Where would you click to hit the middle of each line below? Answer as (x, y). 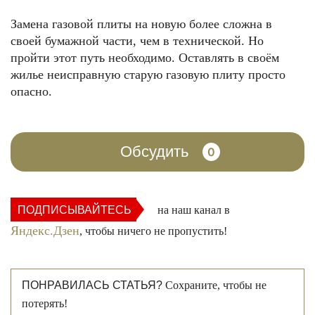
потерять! (45, 303)
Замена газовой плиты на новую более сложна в (141, 24)
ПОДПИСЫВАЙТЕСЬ (75, 210)
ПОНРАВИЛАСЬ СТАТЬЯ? (92, 285)
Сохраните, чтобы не (214, 285)
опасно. (31, 91)
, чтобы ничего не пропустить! (153, 231)
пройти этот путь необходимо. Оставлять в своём (145, 57)
